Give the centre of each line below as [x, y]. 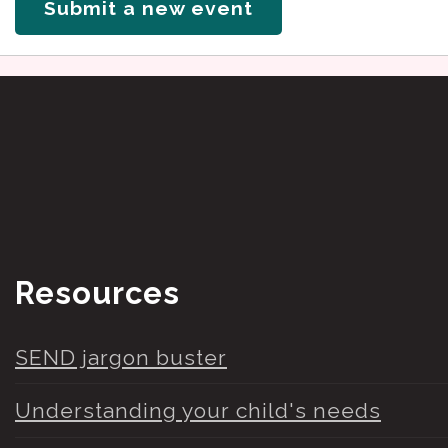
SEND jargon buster [121, 357]
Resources [97, 292]
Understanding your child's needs [198, 411]
